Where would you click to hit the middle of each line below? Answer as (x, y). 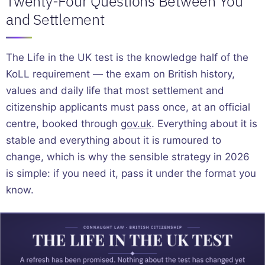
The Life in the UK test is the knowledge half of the (127, 57)
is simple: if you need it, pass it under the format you (131, 173)
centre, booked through (63, 123)
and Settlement (55, 19)
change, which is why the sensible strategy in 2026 (128, 156)
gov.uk (136, 123)
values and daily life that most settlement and (115, 90)
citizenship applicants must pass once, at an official (128, 107)
